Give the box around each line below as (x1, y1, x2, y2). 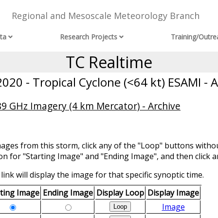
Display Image (147, 187, 199, 199)
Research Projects (60, 32, 118, 42)
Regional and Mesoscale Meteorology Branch (11, 10, 200, 22)
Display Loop (96, 187, 144, 199)
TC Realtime (66, 52, 152, 73)
